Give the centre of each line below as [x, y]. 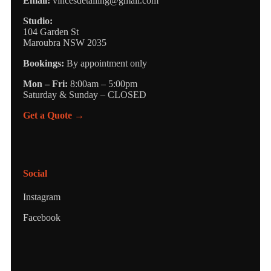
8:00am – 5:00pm [103, 84]
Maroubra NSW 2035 [65, 43]
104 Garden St [51, 32]
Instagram [42, 197]
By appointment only [106, 64]
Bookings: [44, 64]
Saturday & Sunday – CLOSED [85, 95]
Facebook [42, 217]
